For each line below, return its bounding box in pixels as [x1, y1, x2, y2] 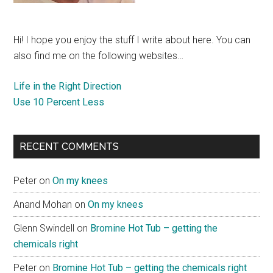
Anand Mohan [13, 198, 73, 210]
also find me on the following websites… [13, 49, 184, 62]
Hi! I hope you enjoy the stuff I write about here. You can [13, 34, 251, 46]
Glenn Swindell [13, 222, 75, 234]
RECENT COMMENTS [19, 140, 119, 152]
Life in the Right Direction [13, 80, 122, 92]
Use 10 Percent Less [13, 96, 105, 108]
